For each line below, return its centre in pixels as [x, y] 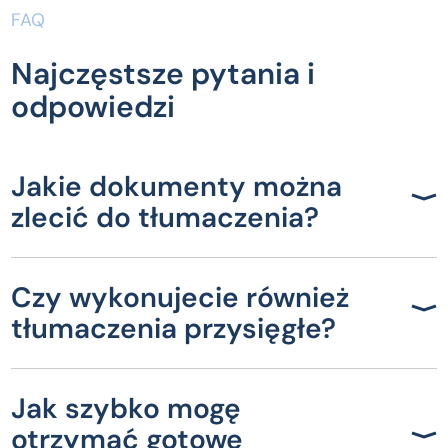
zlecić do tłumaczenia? [165, 217]
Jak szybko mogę [126, 408]
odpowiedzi [93, 106]
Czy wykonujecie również [180, 297]
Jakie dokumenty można [177, 186]
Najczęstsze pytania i [163, 73]
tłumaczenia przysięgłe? [174, 328]
